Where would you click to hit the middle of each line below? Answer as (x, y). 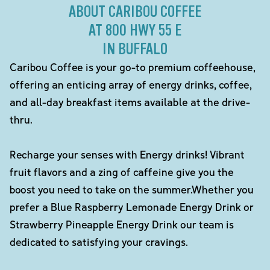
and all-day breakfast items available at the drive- (130, 102)
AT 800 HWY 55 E (135, 31)
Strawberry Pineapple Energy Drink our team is (122, 224)
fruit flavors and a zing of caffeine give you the (122, 172)
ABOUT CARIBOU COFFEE (135, 12)
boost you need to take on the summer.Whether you (132, 190)
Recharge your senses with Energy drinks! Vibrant (127, 155)
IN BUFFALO (135, 49)
